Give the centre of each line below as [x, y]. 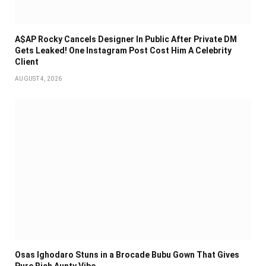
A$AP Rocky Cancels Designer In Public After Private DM [126, 39]
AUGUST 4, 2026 [39, 79]
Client [27, 62]
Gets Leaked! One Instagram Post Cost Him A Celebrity [123, 51]
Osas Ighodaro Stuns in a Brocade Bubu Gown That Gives [127, 255]
